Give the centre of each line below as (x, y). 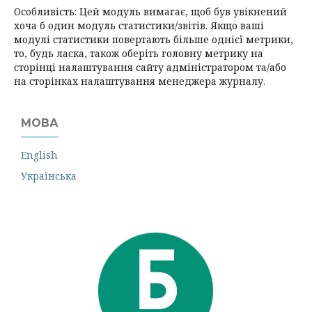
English (39, 155)
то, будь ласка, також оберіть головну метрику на (139, 53)
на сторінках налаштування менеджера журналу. (140, 81)
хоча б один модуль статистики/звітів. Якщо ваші (139, 25)
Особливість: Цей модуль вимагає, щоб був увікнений (150, 11)
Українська (49, 175)
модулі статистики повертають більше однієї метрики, (154, 39)
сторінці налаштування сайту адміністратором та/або (150, 67)
